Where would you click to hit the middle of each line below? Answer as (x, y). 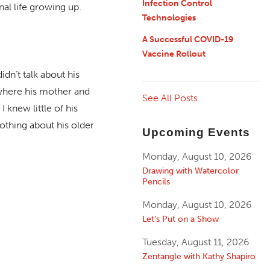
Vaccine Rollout (174, 54)
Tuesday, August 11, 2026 (196, 242)
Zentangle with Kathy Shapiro (199, 256)
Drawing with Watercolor (190, 171)
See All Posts (170, 98)
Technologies (169, 17)
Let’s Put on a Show (180, 219)
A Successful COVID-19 (187, 39)
